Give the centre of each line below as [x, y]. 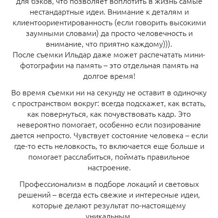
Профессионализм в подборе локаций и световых [109, 183]
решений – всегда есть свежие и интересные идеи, [109, 194]
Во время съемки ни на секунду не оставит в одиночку [109, 92]
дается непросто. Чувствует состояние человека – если [109, 135]
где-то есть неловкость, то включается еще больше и [109, 145]
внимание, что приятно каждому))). [109, 43]
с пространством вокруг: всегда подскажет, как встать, [109, 102]
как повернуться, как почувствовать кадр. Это [109, 113]
